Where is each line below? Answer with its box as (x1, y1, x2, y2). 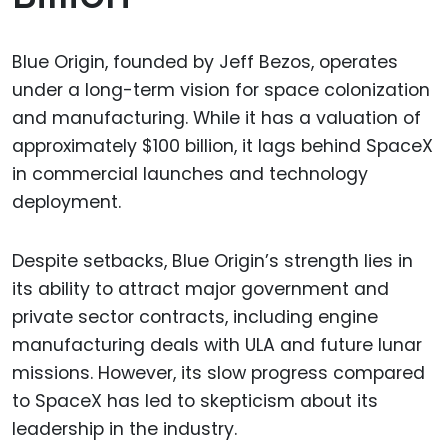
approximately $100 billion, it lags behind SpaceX (12, 134, 433, 159)
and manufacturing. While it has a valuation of (12, 106, 421, 131)
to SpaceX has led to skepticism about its (12, 388, 378, 413)
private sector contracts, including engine (12, 304, 378, 329)
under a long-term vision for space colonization (12, 78, 430, 103)
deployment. (12, 190, 121, 215)
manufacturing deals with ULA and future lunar (12, 332, 422, 357)
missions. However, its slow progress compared (12, 360, 425, 385)
